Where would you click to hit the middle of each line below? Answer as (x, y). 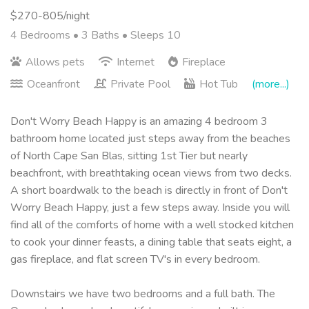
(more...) (271, 84)
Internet (136, 62)
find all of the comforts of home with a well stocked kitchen (152, 225)
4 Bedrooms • (46, 35)
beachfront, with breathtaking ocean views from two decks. (151, 173)
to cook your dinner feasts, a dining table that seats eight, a (151, 242)
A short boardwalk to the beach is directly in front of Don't (149, 190)
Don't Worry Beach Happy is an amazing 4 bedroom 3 (139, 121)
